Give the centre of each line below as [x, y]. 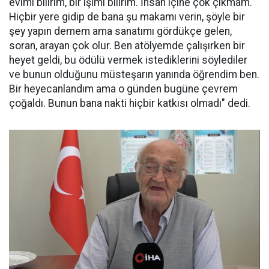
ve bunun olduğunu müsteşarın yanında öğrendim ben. [134, 74]
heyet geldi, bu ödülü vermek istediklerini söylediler [128, 60]
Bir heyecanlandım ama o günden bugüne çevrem [123, 89]
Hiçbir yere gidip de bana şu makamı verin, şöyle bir [127, 17]
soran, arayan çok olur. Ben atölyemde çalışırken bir [127, 46]
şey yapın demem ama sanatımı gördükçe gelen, [120, 31]
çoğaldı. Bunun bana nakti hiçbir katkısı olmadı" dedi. [130, 103]
